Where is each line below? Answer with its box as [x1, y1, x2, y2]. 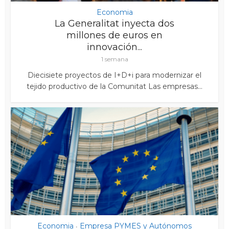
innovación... [87, 41, 142, 53]
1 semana [101, 55, 128, 63]
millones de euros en [66, 29, 163, 41]
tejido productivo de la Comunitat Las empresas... [27, 81, 202, 91]
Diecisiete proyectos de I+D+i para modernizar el [28, 70, 201, 80]
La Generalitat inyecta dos [55, 17, 174, 29]
